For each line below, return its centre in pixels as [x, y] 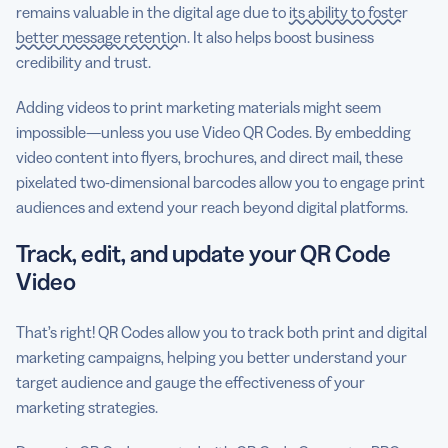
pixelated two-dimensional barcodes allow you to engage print [220, 182]
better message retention [101, 37]
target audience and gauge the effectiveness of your [190, 382]
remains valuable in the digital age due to [152, 12]
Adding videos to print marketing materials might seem [198, 107]
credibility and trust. [83, 62]
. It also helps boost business [280, 37]
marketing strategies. [87, 407]
